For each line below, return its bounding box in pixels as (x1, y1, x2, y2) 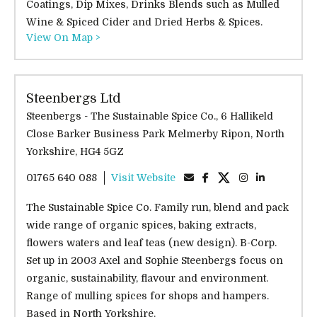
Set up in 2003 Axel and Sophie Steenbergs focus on (26, 255, 283, 267)
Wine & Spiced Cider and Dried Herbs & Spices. (26, 16, 263, 28)
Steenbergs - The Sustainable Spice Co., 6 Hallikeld (26, 110, 273, 122)
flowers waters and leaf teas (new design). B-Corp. (26, 237, 277, 249)
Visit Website (111, 172, 175, 184)
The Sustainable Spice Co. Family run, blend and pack (26, 202, 289, 214)
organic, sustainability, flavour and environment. (26, 272, 268, 284)
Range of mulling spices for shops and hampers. (26, 290, 269, 302)
